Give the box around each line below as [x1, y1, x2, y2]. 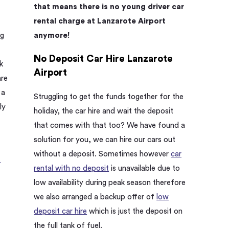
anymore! [34, 31, 71, 39]
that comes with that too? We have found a [34, 121, 186, 129]
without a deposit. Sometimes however [34, 150, 171, 158]
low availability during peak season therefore [34, 178, 186, 187]
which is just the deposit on [87, 207, 183, 215]
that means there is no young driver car [34, 3, 185, 11]
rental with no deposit [34, 164, 109, 172]
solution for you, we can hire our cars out [34, 135, 176, 144]
